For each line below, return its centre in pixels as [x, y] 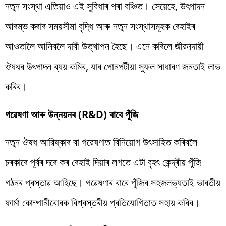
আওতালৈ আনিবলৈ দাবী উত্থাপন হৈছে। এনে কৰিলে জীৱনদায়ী [104, 46]
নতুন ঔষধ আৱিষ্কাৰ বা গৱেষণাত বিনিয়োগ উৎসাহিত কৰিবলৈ [101, 142]
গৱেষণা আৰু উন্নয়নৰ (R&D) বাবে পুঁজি [72, 114]
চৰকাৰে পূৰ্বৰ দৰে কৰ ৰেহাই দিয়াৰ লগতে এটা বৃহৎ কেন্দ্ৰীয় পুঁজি [103, 162]
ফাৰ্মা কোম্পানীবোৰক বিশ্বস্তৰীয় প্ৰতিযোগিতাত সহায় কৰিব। [102, 202]
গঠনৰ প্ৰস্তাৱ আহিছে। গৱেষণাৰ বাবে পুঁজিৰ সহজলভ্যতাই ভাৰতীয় [113, 182]
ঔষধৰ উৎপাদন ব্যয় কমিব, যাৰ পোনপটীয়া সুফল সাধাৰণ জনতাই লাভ [113, 66]
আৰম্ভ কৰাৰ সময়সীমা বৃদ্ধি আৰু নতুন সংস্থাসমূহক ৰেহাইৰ [100, 26]
